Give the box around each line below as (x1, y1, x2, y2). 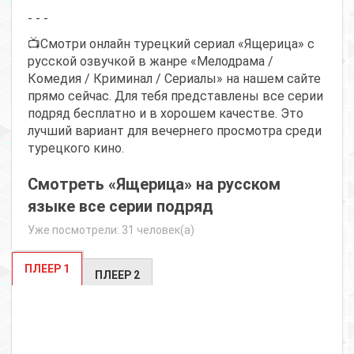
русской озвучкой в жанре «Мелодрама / (28, 53, 273, 69)
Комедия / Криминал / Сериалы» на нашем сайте (28, 70, 321, 86)
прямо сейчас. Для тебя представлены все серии (28, 88, 323, 104)
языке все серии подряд (28, 196, 213, 216)
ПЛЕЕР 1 (24, 262, 70, 275)
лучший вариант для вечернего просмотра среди (28, 122, 322, 138)
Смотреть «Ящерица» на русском (28, 174, 281, 194)
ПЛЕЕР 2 (95, 268, 140, 281)
